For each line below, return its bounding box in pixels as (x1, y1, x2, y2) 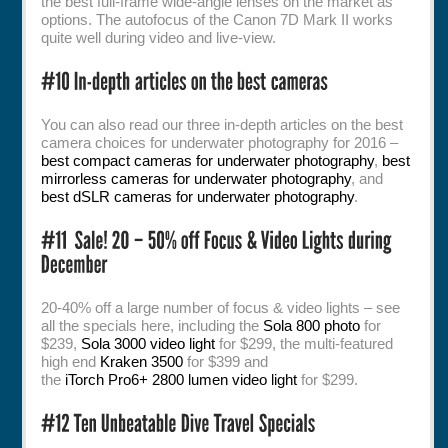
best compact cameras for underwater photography (41, 151, 375, 169)
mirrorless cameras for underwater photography (41, 169, 352, 187)
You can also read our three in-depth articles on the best (41, 115, 404, 133)
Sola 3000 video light (81, 334, 216, 352)
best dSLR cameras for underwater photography (41, 187, 355, 205)
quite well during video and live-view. (41, 28, 277, 46)
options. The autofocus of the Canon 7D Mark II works (41, 10, 394, 28)
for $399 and (183, 352, 269, 370)
